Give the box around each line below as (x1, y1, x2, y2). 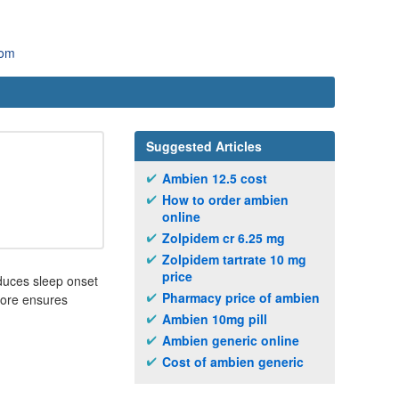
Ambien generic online (162, 331, 299, 349)
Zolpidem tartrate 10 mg (162, 250, 306, 268)
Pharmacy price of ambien (162, 289, 320, 306)
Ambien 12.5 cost (162, 169, 267, 187)
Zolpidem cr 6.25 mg (162, 229, 285, 247)
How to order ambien (162, 191, 289, 208)
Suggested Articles (146, 137, 262, 155)
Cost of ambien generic (162, 353, 304, 370)
